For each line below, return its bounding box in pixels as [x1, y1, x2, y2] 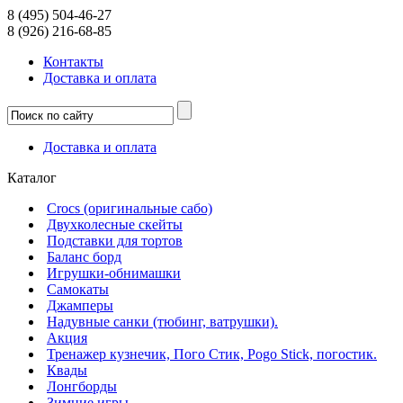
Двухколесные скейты [47, 217, 183, 232]
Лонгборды [47, 379, 117, 394]
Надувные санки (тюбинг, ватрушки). [47, 314, 278, 329]
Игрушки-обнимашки [47, 265, 181, 281]
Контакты [43, 54, 103, 69]
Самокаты [47, 282, 109, 297]
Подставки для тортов [47, 233, 183, 248]
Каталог [7, 170, 57, 185]
